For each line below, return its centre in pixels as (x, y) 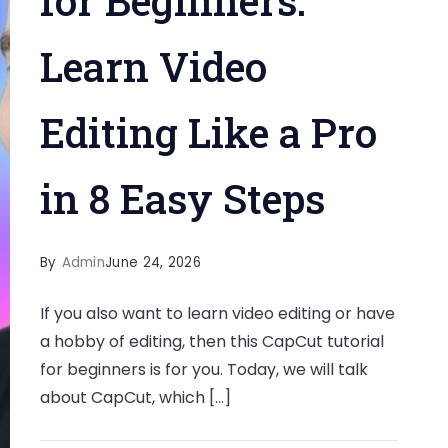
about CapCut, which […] (135, 397)
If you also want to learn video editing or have (217, 313)
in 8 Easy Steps (182, 198)
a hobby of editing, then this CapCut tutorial (211, 341)
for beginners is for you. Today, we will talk (203, 369)
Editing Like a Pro (208, 132)
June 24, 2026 (153, 262)
